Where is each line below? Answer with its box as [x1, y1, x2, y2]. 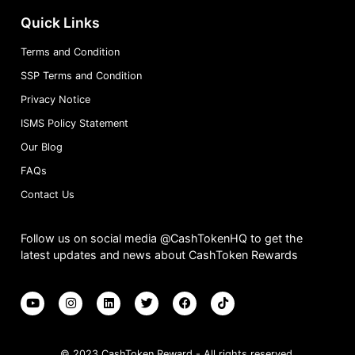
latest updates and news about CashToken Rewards [21, 247, 298, 261]
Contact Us [21, 188, 74, 200]
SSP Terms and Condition [21, 69, 142, 82]
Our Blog [21, 140, 63, 153]
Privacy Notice [21, 93, 90, 105]
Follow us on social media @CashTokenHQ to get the [21, 231, 303, 245]
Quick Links [21, 13, 100, 31]
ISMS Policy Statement [21, 116, 128, 129]
